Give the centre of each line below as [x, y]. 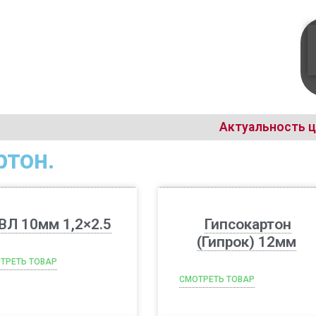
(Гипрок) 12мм [246, 242]
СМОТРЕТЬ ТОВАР [217, 279]
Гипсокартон [248, 224]
